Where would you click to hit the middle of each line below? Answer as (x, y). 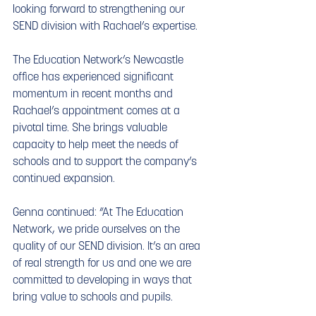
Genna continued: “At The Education (99, 212)
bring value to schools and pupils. (93, 297)
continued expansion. (64, 178)
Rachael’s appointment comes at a (98, 110)
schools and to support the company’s (106, 161)
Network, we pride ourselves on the (98, 229)
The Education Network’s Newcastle (99, 60)
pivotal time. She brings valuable (91, 127)
